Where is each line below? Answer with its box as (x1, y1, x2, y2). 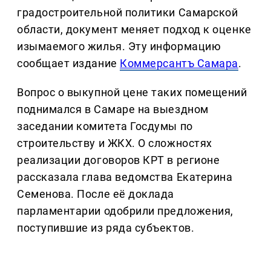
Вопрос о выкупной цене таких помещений (17, 85, 247, 99)
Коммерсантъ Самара (120, 56, 238, 70)
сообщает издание (17, 56, 120, 70)
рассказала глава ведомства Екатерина (17, 170, 233, 183)
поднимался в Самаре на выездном (17, 102, 209, 116)
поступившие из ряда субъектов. (17, 221, 195, 234)
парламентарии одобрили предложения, (17, 204, 233, 217)
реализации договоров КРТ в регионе (17, 153, 220, 166)
